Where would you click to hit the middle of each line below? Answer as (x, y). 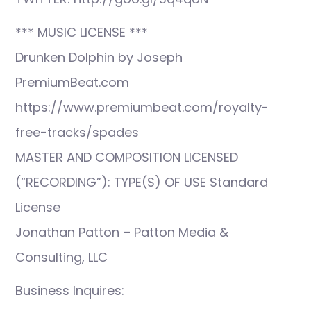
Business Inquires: (70, 291)
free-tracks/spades (77, 132)
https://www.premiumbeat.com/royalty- (142, 107)
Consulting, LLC (61, 257)
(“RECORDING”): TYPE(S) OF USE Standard (142, 182)
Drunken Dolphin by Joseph (99, 57)
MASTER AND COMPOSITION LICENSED (127, 157)
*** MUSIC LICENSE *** (82, 32)
